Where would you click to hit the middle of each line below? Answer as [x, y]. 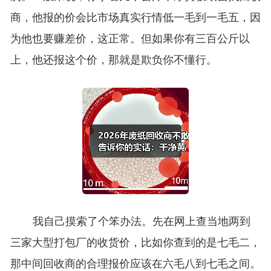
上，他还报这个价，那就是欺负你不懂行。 [113, 60]
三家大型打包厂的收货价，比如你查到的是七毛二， [135, 243]
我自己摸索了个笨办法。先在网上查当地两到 [141, 222]
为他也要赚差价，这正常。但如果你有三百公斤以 [130, 39]
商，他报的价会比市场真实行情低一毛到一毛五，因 [135, 18]
